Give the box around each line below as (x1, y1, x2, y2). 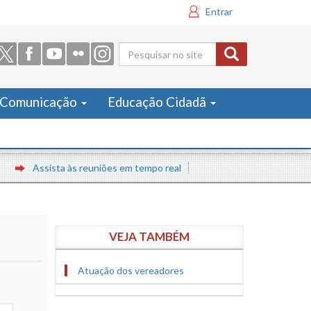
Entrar (205, 6, 233, 17)
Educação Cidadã (108, 94, 209, 110)
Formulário (119, 48, 221, 73)
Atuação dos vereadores (77, 264, 184, 276)
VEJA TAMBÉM (108, 229, 190, 244)
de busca (119, 71, 199, 96)
